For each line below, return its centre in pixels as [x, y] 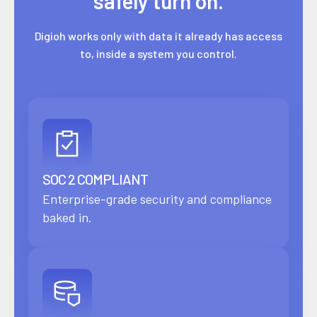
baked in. [67, 218]
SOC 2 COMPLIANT [95, 179]
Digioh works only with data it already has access [158, 36]
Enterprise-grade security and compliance [157, 199]
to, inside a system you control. [158, 54]
